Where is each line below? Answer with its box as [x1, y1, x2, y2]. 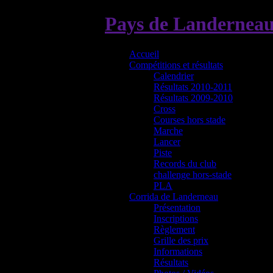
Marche [154, 125, 183, 136]
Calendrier [154, 70, 194, 81]
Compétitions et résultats [129, 59, 223, 70]
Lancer [154, 136, 180, 147]
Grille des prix [154, 235, 208, 246]
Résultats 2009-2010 [154, 92, 233, 103]
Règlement [154, 224, 195, 235]
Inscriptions [154, 213, 198, 224]
